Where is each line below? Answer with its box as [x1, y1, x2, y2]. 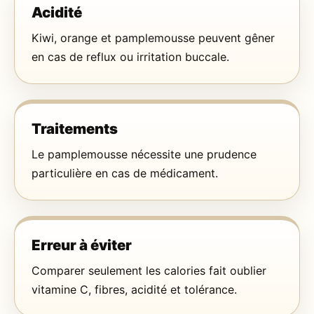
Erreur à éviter [32, 236, 132, 254]
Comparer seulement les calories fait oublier [32, 264, 266, 278]
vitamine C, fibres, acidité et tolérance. [32, 282, 237, 297]
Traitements [32, 120, 118, 138]
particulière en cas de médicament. [32, 166, 218, 181]
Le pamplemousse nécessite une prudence [32, 147, 257, 162]
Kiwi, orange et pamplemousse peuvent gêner [32, 31, 275, 46]
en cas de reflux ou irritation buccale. [32, 50, 229, 64]
